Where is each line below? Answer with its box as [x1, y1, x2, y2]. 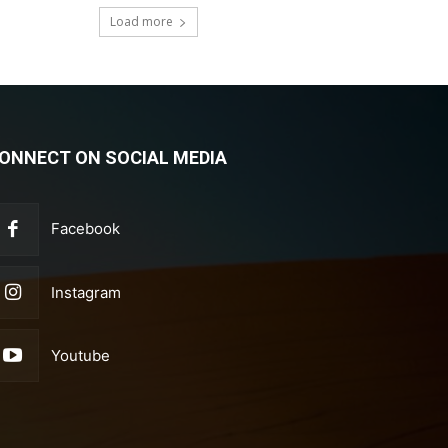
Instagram [51, 282, 122, 302]
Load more [109, 12, 173, 30]
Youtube [51, 345, 111, 365]
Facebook [51, 219, 121, 239]
